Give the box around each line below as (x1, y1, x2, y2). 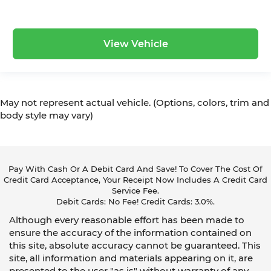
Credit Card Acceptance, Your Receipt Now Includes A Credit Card (4, 175, 267, 185)
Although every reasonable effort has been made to (9, 214, 244, 226)
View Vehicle (103, 38, 168, 50)
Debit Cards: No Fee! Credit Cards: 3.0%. (56, 197, 215, 207)
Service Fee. (112, 186, 159, 196)
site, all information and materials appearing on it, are (9, 252, 253, 264)
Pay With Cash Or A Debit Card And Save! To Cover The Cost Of (8, 165, 263, 174)
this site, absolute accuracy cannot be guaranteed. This (9, 240, 261, 252)
